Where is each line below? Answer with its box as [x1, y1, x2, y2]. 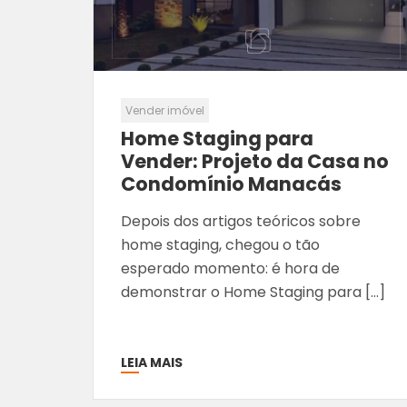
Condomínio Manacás [121, 170, 342, 197]
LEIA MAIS [121, 352, 183, 372]
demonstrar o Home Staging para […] [121, 281, 385, 303]
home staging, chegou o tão [121, 233, 320, 255]
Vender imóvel [125, 102, 204, 118]
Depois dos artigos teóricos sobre [121, 210, 361, 232]
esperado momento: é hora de [121, 257, 340, 279]
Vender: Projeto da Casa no [121, 147, 389, 174]
